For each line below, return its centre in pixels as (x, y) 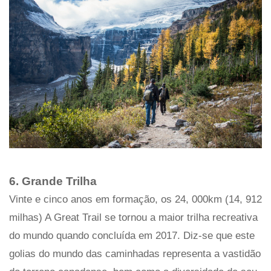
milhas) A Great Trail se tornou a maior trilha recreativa (133, 218)
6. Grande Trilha (53, 181)
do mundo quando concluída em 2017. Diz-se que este (132, 236)
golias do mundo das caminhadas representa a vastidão (135, 254)
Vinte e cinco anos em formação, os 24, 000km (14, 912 (135, 200)
